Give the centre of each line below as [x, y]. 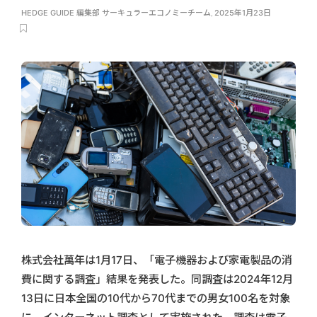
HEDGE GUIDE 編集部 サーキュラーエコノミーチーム [116, 13]
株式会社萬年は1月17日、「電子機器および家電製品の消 [157, 260]
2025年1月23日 [243, 13]
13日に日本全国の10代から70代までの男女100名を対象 [156, 298]
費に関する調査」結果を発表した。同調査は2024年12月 [157, 279]
